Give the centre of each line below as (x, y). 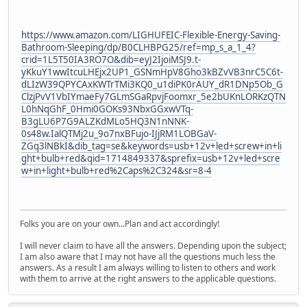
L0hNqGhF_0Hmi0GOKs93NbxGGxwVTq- (107, 109)
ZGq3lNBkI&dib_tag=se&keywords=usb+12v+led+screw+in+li (151, 146)
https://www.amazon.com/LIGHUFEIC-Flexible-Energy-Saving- (151, 35)
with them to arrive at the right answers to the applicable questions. (148, 278)
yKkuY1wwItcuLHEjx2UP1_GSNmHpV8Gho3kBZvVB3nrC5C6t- (152, 72)
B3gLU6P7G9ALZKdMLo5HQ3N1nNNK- (105, 122)
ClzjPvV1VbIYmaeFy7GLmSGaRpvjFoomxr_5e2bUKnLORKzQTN (153, 97)
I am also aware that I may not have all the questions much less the (148, 256)
